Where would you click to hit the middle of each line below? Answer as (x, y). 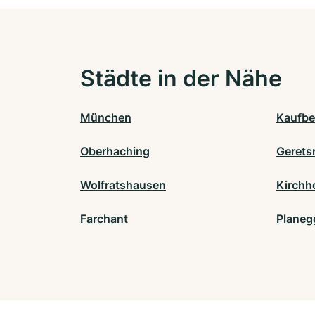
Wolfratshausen (123, 185)
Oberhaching (115, 151)
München (106, 117)
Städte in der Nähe (181, 78)
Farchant (104, 218)
